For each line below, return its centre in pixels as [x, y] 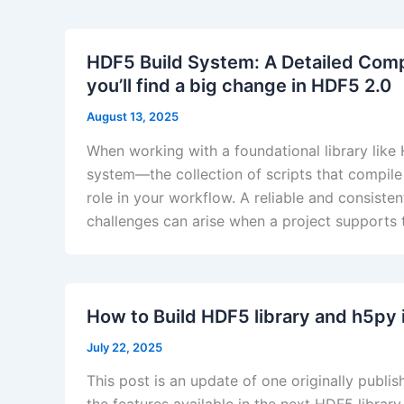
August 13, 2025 [133, 116]
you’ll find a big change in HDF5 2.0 [239, 85]
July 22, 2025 [124, 347]
